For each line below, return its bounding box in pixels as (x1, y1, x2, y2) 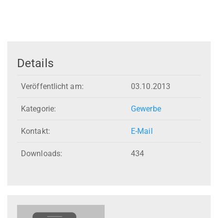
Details (17, 56, 54, 70)
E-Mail (131, 127, 153, 136)
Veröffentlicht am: (21, 82, 84, 91)
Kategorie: (21, 104, 56, 114)
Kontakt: (21, 127, 50, 136)
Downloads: (21, 149, 62, 159)
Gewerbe (131, 104, 161, 114)
